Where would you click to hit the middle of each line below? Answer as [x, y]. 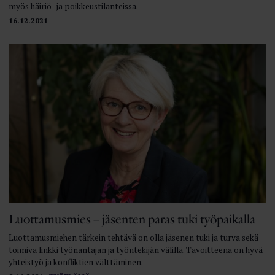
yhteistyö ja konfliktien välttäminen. [76, 262]
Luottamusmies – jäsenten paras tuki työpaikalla [132, 220]
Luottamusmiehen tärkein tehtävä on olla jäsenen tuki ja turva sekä [133, 237]
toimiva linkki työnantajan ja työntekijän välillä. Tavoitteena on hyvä [135, 250]
